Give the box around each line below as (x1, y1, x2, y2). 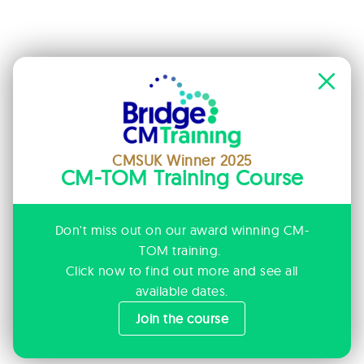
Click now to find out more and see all (65, 262, 298, 279)
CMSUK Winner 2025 (112, 151, 252, 170)
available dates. (135, 283, 228, 299)
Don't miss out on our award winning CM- (54, 222, 310, 238)
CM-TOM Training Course (60, 164, 304, 191)
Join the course (135, 310, 229, 327)
